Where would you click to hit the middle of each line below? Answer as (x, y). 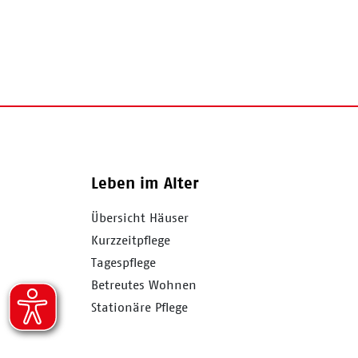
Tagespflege (123, 262)
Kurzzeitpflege (131, 240)
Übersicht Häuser (140, 217)
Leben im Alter (145, 183)
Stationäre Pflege (139, 307)
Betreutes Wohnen (144, 284)
